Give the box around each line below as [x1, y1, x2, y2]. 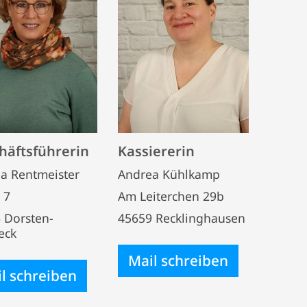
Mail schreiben [128, 251, 228, 271]
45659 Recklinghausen [118, 210, 245, 227]
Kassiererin [118, 142, 195, 161]
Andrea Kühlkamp [118, 166, 220, 183]
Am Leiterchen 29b [118, 188, 224, 205]
